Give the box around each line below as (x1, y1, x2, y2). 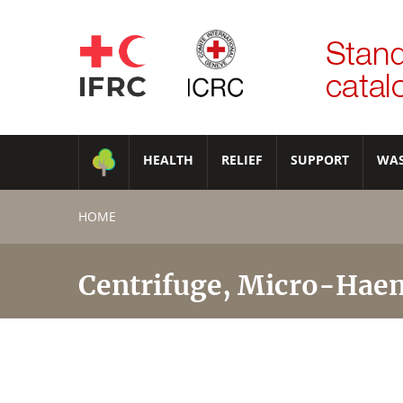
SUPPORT (291, 151, 349, 168)
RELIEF (221, 151, 263, 168)
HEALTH (143, 151, 193, 168)
